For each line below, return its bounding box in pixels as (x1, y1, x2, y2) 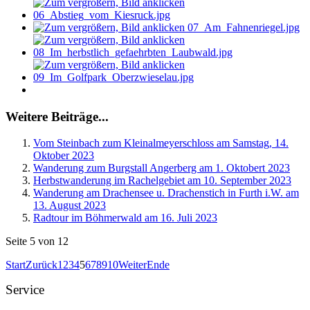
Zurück (26, 259, 57, 271)
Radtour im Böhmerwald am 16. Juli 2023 (33, 212, 217, 224)
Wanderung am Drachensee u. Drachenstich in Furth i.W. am (33, 187, 299, 199)
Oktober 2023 (33, 149, 94, 162)
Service (6, 282, 44, 298)
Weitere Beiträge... (6, 109, 109, 124)
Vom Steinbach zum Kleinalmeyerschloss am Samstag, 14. (33, 137, 289, 149)
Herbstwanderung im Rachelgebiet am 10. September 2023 (33, 174, 291, 187)
